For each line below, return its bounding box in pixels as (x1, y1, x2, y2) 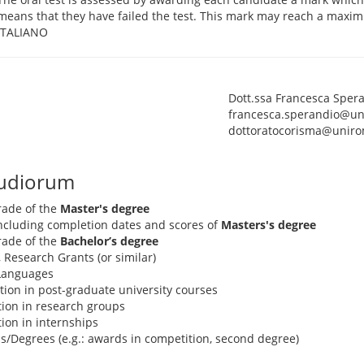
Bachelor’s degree (60, 233, 158, 249)
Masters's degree (221, 217, 316, 232)
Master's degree (60, 201, 149, 216)
